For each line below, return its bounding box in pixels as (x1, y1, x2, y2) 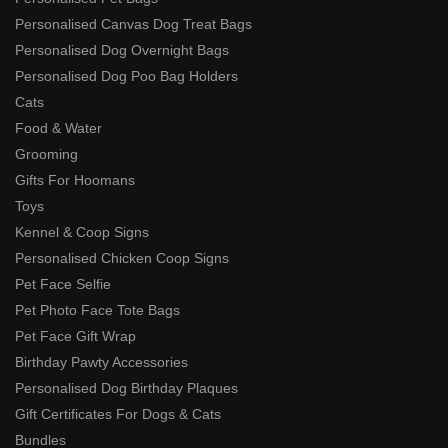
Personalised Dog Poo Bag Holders (15, 67, 238, 84)
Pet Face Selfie (15, 275, 111, 292)
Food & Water (15, 119, 102, 136)
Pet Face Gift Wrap (15, 327, 136, 344)
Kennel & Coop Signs (15, 223, 149, 240)
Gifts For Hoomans (15, 171, 135, 188)
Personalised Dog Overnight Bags (15, 41, 229, 58)
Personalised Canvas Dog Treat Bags (15, 15, 252, 32)
